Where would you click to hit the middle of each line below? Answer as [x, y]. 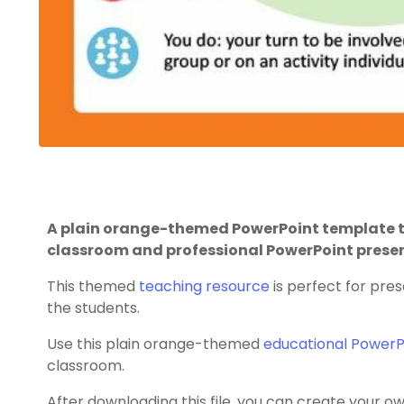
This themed [93, 286]
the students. [93, 308]
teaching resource [204, 286]
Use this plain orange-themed [155, 344]
